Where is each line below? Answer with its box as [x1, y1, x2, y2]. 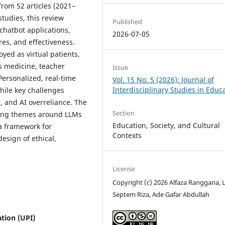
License [113, 164, 135, 173]
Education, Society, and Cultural [113, 120, 220, 130]
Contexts [113, 130, 142, 140]
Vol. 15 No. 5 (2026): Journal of [113, 75, 214, 85]
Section [113, 108, 135, 118]
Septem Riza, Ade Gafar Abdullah [113, 189, 210, 199]
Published [113, 17, 143, 27]
